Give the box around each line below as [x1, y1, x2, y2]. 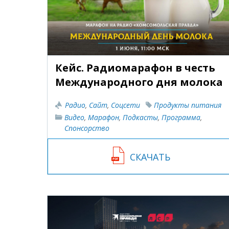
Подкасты [123, 112, 158, 122]
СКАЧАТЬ [130, 150, 171, 163]
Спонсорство [64, 123, 109, 133]
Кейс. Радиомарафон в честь [55, 60, 215, 75]
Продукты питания [154, 100, 221, 110]
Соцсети [111, 100, 140, 110]
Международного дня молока [55, 75, 223, 89]
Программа [162, 112, 200, 122]
